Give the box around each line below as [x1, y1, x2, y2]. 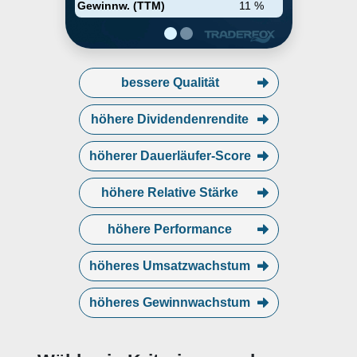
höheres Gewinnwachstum [89, 296, 250, 309]
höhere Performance [108, 222, 232, 236]
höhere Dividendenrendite [91, 112, 249, 126]
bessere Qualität [120, 76, 219, 89]
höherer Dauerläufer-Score [88, 149, 251, 163]
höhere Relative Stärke [101, 186, 238, 199]
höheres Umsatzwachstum [89, 259, 250, 273]
